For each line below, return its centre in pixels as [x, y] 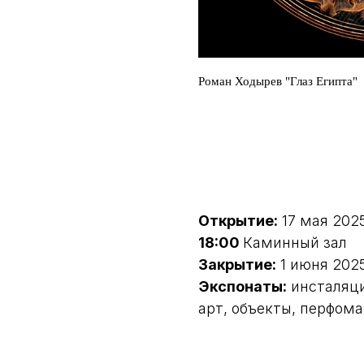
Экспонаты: [243, 286]
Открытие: [238, 221]
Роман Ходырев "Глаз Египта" [278, 81]
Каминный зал [295, 243]
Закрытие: [237, 264]
